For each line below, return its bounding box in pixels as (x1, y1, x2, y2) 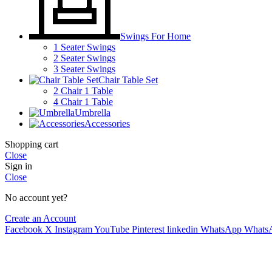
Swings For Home (120, 30, 191, 41)
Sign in (5, 160, 32, 171)
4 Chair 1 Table (53, 96, 113, 107)
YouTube (94, 223, 129, 234)
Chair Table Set (98, 74, 158, 85)
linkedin (167, 223, 198, 234)
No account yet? (5, 192, 67, 203)
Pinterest (132, 223, 165, 234)
